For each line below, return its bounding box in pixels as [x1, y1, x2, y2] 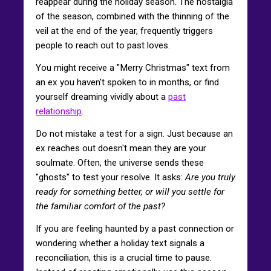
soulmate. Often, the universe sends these [36, 157, 204, 168]
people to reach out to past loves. [36, 39, 170, 51]
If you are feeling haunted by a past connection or [36, 223, 234, 234]
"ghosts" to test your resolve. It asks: [36, 171, 185, 183]
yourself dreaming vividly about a [36, 91, 168, 102]
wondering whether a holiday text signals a [36, 237, 204, 249]
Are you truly [185, 171, 235, 183]
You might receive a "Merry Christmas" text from [36, 62, 230, 73]
